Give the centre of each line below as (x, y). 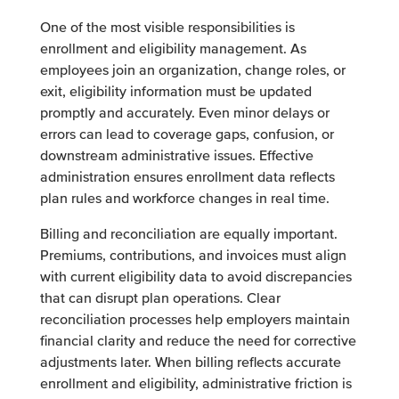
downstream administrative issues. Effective (176, 156)
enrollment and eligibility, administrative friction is (195, 384)
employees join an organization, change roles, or (192, 70)
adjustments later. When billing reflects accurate (190, 362)
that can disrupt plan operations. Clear (160, 298)
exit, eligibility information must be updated (175, 92)
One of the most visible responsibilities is (167, 28)
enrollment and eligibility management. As (173, 49)
